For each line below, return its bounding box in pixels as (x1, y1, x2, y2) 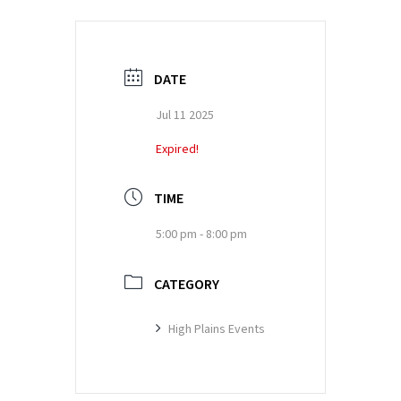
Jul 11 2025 (156, 106, 214, 124)
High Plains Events (168, 320, 265, 338)
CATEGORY (154, 274, 219, 294)
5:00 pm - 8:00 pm (156, 226, 247, 244)
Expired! (156, 140, 199, 158)
